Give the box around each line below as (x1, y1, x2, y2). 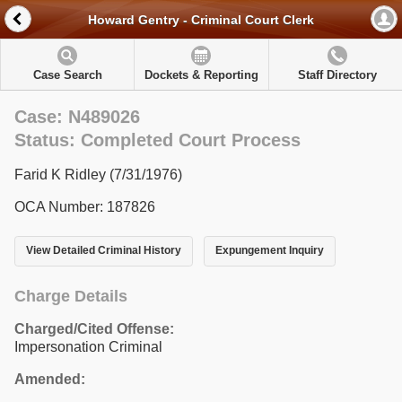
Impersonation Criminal (14, 338, 162, 354)
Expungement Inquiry (214, 244, 324, 258)
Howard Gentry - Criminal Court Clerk (88, 13, 314, 28)
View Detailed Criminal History (26, 244, 181, 258)
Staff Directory (297, 68, 377, 82)
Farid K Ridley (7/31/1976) (14, 167, 182, 182)
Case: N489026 (14, 107, 140, 127)
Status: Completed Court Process (14, 130, 301, 150)
